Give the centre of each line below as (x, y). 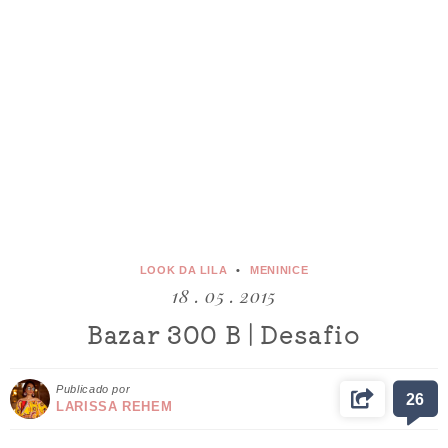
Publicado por (93, 389)
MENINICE (279, 270)
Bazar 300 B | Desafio (224, 333)
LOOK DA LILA (183, 270)
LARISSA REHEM (114, 407)
